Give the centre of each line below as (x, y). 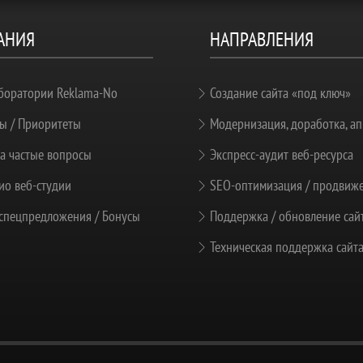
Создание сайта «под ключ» (280, 92)
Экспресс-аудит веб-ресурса (282, 154)
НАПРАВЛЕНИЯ (262, 39)
